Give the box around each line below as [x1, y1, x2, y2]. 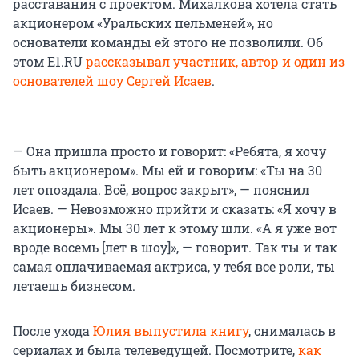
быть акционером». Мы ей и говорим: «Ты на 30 [13, 161, 322, 179]
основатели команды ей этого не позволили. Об [13, 33, 323, 50]
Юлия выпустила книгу [93, 321, 248, 339]
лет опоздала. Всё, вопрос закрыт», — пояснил [13, 180, 309, 198]
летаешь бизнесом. [13, 276, 135, 294]
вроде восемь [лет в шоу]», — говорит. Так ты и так [13, 238, 337, 256]
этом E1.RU [13, 52, 86, 70]
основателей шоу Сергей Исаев [13, 71, 212, 89]
